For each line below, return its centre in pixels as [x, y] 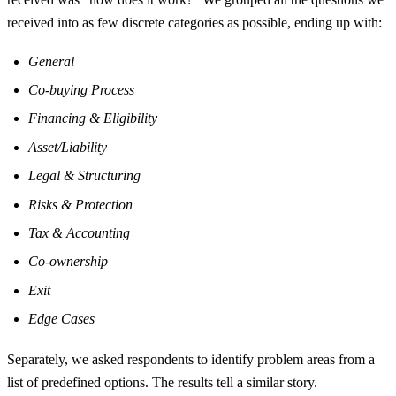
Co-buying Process [81, 90]
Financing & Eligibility [93, 118]
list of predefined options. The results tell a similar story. [162, 383]
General [51, 61]
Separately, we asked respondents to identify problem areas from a [191, 360]
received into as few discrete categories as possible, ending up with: [194, 23]
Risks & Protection [80, 204]
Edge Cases [61, 319]
